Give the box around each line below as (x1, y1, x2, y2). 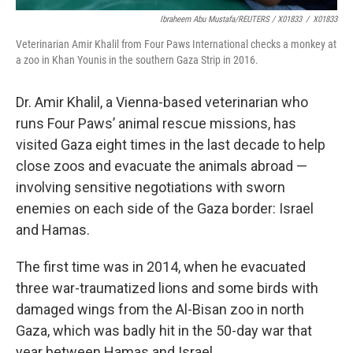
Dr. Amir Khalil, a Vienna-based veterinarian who (16, 94, 308, 110)
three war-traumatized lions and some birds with (16, 280, 318, 296)
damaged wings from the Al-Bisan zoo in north (16, 301, 304, 318)
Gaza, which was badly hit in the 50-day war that (16, 322, 312, 339)
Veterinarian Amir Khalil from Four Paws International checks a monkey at (16, 38, 336, 50)
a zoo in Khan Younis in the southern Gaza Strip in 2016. (16, 54, 258, 66)
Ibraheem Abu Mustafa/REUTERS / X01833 (160, 14, 302, 24)
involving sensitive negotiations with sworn (16, 179, 285, 195)
